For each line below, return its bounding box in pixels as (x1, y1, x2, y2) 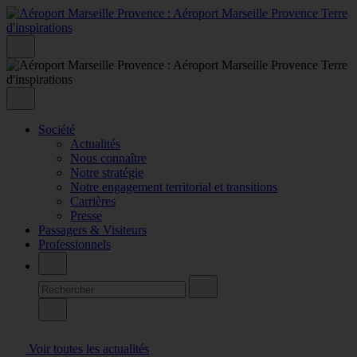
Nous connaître (70, 151, 147, 165)
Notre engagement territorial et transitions (70, 179, 277, 194)
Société (38, 122, 75, 136)
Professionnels (38, 237, 111, 251)
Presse (70, 208, 102, 222)
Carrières (70, 194, 116, 208)
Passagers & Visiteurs (38, 222, 147, 237)
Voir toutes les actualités (25, 341, 149, 355)
